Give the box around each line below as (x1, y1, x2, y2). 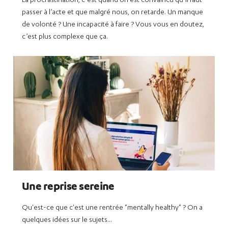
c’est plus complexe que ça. (22, 33, 108, 41)
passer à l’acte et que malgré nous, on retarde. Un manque (22, 8, 204, 17)
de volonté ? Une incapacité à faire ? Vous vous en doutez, (22, 20, 205, 29)
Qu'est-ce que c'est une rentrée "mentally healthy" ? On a (22, 204, 203, 212)
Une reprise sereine (22, 179, 115, 192)
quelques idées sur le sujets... (22, 216, 112, 224)
